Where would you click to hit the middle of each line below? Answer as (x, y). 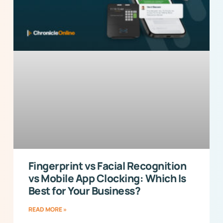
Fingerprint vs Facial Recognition (107, 166)
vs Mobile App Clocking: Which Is (107, 178)
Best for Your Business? (84, 191)
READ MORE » (47, 210)
